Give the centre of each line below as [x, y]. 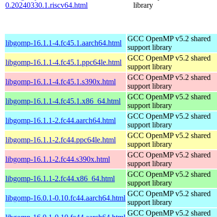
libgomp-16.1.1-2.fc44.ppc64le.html [61, 139]
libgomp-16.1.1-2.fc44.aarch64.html [61, 120]
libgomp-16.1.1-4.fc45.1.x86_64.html [63, 101]
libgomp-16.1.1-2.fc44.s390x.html [58, 159]
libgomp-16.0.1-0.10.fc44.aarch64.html [65, 198]
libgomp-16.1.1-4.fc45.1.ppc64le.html [63, 62]
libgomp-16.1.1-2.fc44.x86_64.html [60, 178]
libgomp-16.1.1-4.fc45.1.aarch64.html [63, 43]
